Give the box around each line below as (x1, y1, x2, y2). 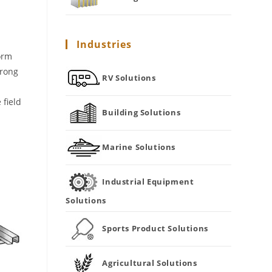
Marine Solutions (102, 141, 176, 152)
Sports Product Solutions (102, 222, 208, 234)
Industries (76, 38, 132, 51)
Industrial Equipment (102, 175, 194, 187)
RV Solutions (102, 72, 156, 83)
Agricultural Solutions (102, 257, 197, 268)
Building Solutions (102, 106, 181, 118)
